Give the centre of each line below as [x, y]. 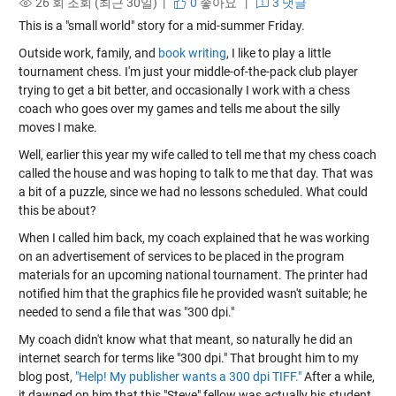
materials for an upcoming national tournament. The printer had [193, 274]
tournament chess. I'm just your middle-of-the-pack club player [188, 71]
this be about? [57, 210]
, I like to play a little [278, 53]
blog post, [46, 376]
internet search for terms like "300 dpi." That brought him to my [188, 358]
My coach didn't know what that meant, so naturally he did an [185, 339]
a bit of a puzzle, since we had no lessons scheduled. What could [193, 191]
